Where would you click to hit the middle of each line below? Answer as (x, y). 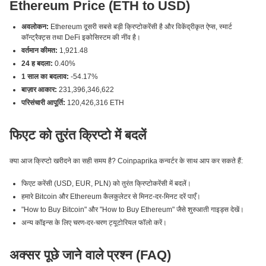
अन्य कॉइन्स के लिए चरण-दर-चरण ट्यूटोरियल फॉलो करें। (94, 223)
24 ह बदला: (37, 64)
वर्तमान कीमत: (39, 50)
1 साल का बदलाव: (45, 77)
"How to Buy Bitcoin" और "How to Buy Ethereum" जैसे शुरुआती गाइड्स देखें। (133, 210)
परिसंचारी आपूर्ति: (43, 103)
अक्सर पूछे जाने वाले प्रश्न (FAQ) (90, 255)
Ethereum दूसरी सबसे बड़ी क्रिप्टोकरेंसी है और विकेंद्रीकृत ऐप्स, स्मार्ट (140, 27)
